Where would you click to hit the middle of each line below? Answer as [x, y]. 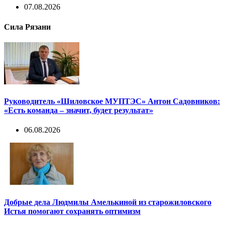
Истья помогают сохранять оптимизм [72, 211]
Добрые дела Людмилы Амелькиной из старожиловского [108, 202]
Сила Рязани [27, 27]
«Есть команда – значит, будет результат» [79, 110]
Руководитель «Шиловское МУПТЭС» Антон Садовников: [112, 101]
